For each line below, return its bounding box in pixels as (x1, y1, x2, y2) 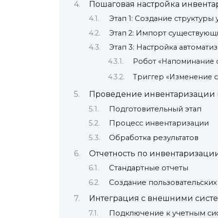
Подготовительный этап (109, 104, 201, 113)
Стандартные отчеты (109, 163, 188, 173)
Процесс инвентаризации (109, 119, 209, 128)
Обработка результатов (109, 133, 199, 142)
